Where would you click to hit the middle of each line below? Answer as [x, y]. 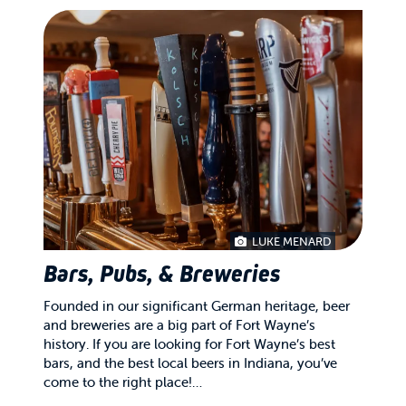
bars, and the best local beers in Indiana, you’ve [190, 363]
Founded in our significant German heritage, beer [197, 306]
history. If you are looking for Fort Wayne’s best [189, 344]
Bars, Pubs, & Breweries [162, 274]
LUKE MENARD [290, 242]
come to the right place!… [123, 382]
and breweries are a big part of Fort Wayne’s [179, 325]
